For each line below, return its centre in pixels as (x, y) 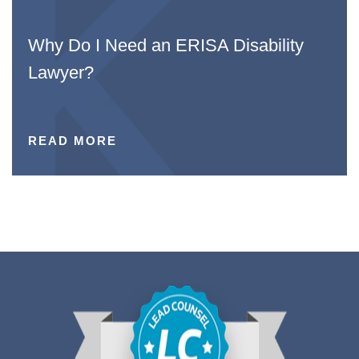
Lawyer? (61, 72)
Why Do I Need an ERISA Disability (166, 45)
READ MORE (73, 140)
